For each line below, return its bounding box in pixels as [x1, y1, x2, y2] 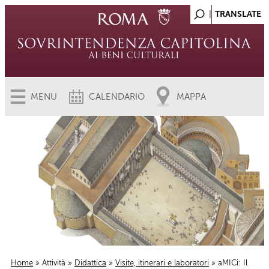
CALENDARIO [89, 91, 145, 102]
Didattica [74, 258, 106, 267]
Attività [42, 258, 65, 267]
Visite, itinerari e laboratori [115, 258, 209, 267]
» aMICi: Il [209, 258, 247, 267]
